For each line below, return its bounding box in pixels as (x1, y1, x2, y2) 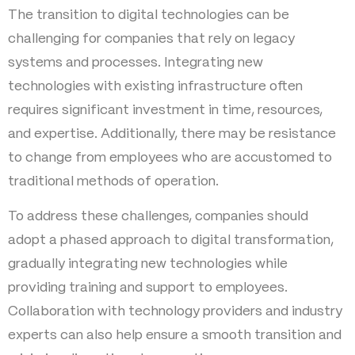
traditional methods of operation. (8, 174, 219, 188)
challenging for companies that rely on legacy (8, 32, 295, 45)
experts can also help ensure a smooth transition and (8, 329, 342, 342)
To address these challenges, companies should (8, 210, 308, 223)
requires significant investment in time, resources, (8, 103, 323, 116)
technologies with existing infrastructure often (8, 79, 303, 93)
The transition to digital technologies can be (8, 8, 289, 21)
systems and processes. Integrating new (8, 55, 263, 69)
